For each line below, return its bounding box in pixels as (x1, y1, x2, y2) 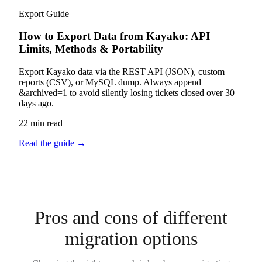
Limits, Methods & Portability (19, 43, 163, 56)
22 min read (19, 118, 63, 129)
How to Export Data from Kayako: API (19, 30, 210, 43)
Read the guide (19, 138, 77, 149)
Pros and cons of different (35, 207, 227, 229)
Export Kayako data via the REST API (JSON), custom (19, 67, 225, 77)
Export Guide (19, 8, 69, 19)
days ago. (19, 98, 54, 109)
